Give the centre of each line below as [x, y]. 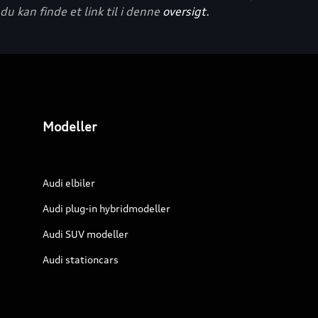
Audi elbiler [69, 183]
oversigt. [186, 11]
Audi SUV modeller [86, 234]
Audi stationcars [81, 259]
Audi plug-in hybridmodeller [106, 208]
